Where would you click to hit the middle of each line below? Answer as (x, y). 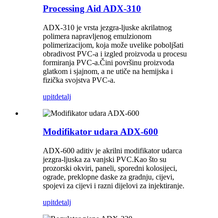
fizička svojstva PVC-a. (79, 80)
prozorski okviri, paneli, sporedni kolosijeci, (110, 168)
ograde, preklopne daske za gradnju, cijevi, (109, 177)
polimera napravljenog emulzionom (97, 36)
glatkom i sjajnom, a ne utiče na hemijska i (108, 71)
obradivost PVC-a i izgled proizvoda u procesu (115, 54)
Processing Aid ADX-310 (92, 8)
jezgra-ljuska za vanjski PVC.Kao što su (105, 160)
